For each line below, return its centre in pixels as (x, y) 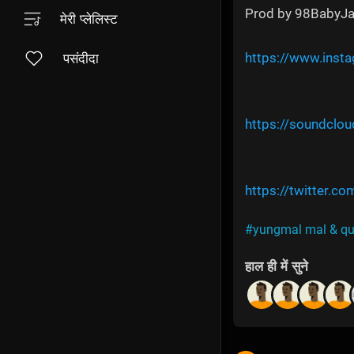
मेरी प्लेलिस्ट (89, 19)
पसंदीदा (81, 58)
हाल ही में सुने (277, 267)
